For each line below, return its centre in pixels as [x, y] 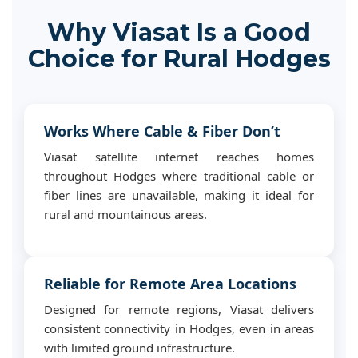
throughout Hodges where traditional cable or [179, 176]
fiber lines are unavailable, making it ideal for [179, 195]
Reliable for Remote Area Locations [170, 284]
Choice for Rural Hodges [179, 59]
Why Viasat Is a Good [179, 32]
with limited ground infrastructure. [139, 348]
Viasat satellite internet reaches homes [179, 157]
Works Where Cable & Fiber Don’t [162, 131]
